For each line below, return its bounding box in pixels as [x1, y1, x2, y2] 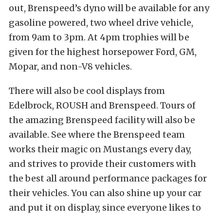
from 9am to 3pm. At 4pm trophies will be [9, 32, 189, 43]
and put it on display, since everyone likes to [9, 202, 201, 213]
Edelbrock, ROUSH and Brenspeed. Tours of [9, 100, 196, 111]
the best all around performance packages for [9, 173, 207, 184]
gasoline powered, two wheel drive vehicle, [9, 17, 193, 28]
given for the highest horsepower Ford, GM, [9, 46, 197, 57]
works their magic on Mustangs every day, [9, 144, 191, 155]
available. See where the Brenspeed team [9, 129, 185, 140]
